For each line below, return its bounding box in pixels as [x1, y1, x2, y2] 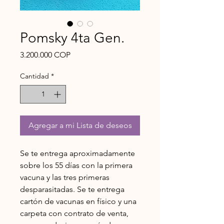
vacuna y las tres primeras [20, 172, 109, 182]
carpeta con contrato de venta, [20, 208, 128, 218]
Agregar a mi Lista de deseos [28, 120, 132, 130]
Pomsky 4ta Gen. [20, 29, 124, 46]
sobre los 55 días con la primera [20, 160, 132, 170]
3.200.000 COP [20, 50, 70, 59]
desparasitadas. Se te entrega [20, 184, 124, 194]
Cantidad [20, 71, 49, 80]
